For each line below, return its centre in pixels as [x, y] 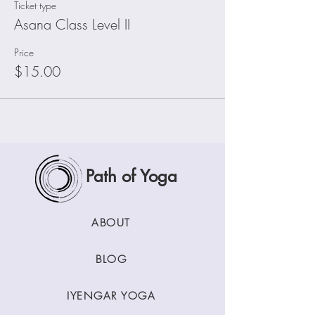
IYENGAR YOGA [111, 296]
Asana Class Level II [72, 24]
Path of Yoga [131, 176]
